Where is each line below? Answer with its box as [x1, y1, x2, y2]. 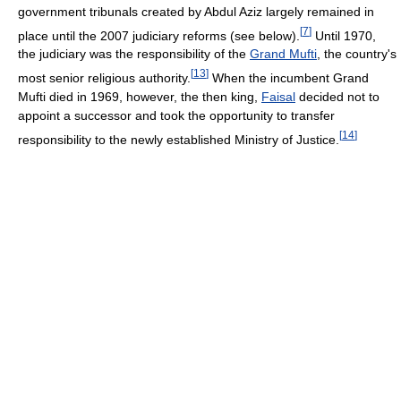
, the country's [317, 47, 397, 62]
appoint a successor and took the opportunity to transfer [18, 107, 335, 123]
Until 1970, [311, 28, 376, 43]
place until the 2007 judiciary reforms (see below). [18, 28, 300, 43]
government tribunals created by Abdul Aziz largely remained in [18, 4, 374, 19]
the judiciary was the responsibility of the [18, 47, 250, 62]
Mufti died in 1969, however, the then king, [18, 89, 261, 104]
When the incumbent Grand [209, 70, 369, 85]
